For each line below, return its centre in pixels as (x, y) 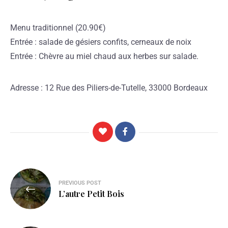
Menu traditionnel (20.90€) (58, 27)
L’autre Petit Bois (91, 194)
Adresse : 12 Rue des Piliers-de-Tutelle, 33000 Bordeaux (109, 88)
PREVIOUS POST (80, 183)
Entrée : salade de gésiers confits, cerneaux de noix (101, 42)
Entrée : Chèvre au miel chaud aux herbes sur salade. (104, 56)
